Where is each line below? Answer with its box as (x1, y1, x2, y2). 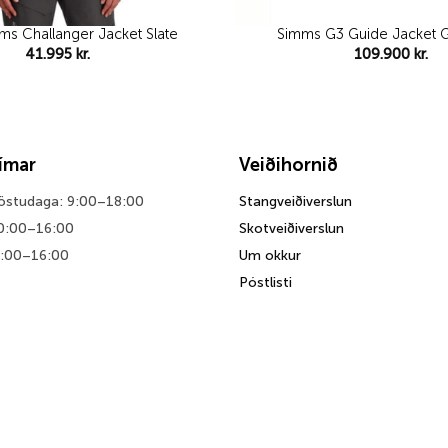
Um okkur (239, 246, 301, 264)
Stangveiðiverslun (239, 192, 352, 210)
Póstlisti (239, 273, 292, 291)
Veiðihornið (239, 153, 338, 176)
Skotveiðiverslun (239, 219, 344, 237)
